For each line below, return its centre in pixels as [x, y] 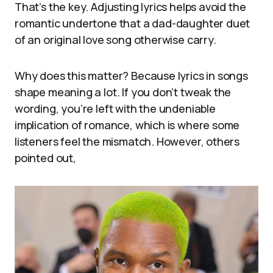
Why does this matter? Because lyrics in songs [131, 75]
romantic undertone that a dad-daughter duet [133, 23]
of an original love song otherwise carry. [115, 39]
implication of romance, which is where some [127, 125]
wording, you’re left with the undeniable [115, 108]
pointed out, [45, 158]
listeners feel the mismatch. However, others [127, 141]
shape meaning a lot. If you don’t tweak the [123, 92]
